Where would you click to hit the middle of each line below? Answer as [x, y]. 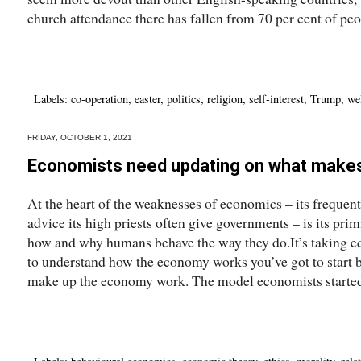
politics [184, 99]
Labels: [52, 99]
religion [225, 99]
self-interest [276, 99]
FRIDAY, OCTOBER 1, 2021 [80, 138]
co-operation [100, 99]
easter [147, 99]
